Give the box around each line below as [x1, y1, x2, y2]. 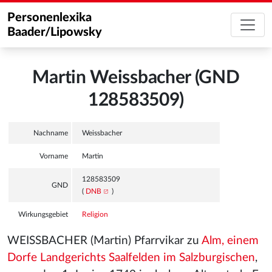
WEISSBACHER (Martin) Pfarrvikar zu [7, 235, 202, 246]
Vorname [39, 152, 68, 160]
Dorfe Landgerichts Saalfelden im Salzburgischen [7, 252, 255, 263]
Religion [82, 211, 108, 218]
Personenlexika [7, 12, 92, 24]
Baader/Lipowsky [7, 26, 102, 38]
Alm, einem [202, 235, 259, 246]
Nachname [33, 129, 68, 137]
